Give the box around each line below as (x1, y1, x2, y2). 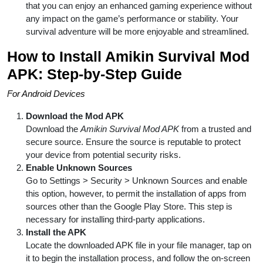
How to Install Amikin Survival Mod (7, 48, 249, 65)
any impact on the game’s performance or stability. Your (26, 13, 238, 23)
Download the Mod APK (26, 110, 124, 121)
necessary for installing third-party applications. (26, 214, 205, 224)
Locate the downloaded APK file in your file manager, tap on (26, 240, 251, 250)
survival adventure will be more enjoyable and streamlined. (26, 26, 249, 36)
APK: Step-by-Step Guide (7, 65, 182, 82)
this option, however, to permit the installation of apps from (26, 188, 247, 198)
